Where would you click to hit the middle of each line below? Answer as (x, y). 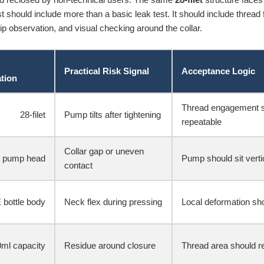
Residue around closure (110, 245)
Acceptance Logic (218, 71)
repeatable (202, 121)
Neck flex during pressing (113, 202)
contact (78, 165)
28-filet (33, 114)
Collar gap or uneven (104, 151)
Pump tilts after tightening (113, 114)
